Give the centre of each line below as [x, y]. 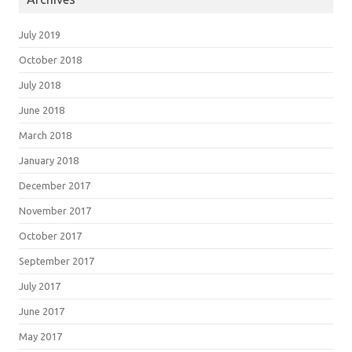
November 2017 [55, 210]
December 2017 [55, 185]
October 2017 [50, 235]
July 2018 [40, 84]
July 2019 [40, 34]
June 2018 [42, 110]
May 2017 [40, 336]
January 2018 [49, 160]
